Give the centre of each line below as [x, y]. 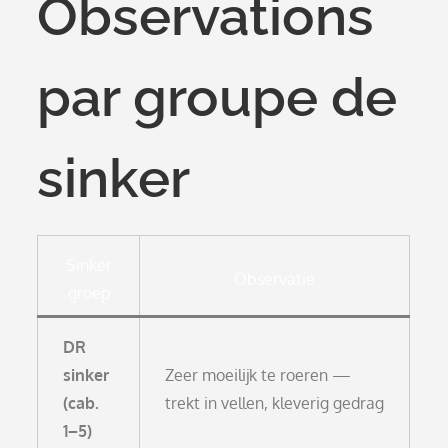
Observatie [275, 278]
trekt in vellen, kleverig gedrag [275, 402]
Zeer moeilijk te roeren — [258, 374]
